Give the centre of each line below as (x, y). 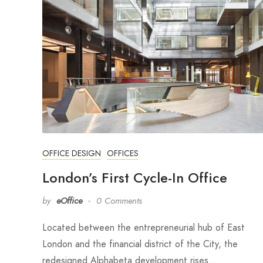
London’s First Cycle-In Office (135, 178)
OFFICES (123, 154)
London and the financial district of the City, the (140, 244)
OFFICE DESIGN (72, 154)
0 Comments (119, 201)
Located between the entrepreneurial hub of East (144, 228)
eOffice (69, 201)
